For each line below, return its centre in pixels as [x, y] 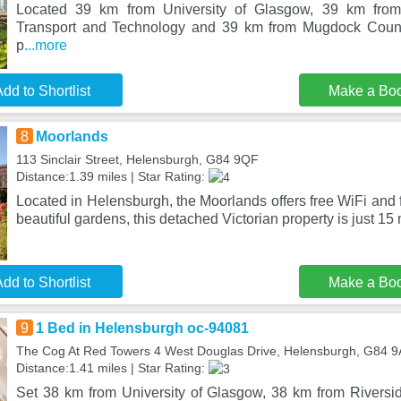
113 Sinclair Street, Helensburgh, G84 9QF [137, 159]
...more [45, 45]
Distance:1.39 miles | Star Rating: [112, 176]
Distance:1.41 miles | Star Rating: [112, 368]
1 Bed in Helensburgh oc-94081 [142, 328]
